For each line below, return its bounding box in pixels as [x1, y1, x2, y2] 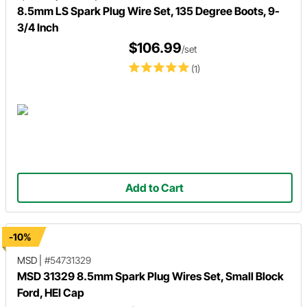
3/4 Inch [17, 21, 59, 34]
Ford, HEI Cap [17, 286, 84, 299]
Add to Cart [125, 181, 184, 195]
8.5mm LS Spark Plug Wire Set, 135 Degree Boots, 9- [17, 4, 280, 18]
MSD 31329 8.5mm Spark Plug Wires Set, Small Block [17, 269, 284, 283]
